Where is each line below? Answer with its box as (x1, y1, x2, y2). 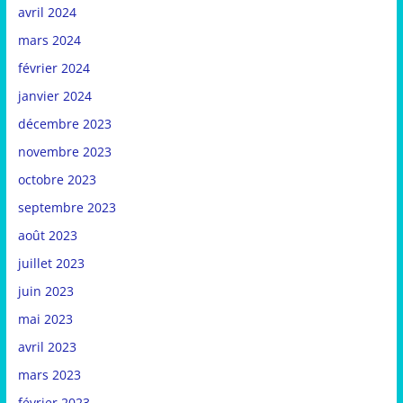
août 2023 (17, 227, 77, 245)
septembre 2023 (17, 199, 116, 217)
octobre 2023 (17, 171, 96, 189)
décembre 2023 (17, 115, 112, 133)
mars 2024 (17, 31, 81, 49)
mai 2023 (17, 310, 73, 328)
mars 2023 (17, 366, 81, 384)
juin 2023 (17, 282, 74, 300)
